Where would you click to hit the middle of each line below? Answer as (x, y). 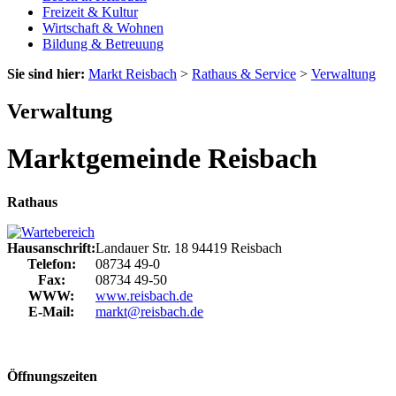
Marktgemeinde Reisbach (162, 159)
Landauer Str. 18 (142, 247)
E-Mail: (51, 311)
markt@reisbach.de (149, 311)
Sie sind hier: (46, 74)
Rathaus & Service (244, 74)
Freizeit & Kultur (90, 12)
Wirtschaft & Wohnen (103, 28)
